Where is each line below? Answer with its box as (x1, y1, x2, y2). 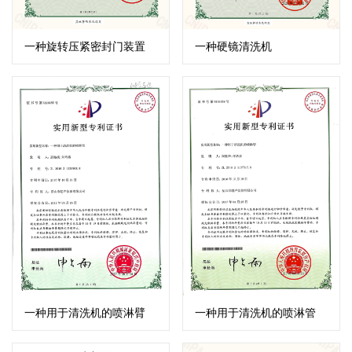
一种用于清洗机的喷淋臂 (24, 306, 145, 319)
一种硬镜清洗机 (195, 39, 273, 53)
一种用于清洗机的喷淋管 (195, 306, 317, 319)
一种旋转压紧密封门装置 (24, 39, 145, 53)
